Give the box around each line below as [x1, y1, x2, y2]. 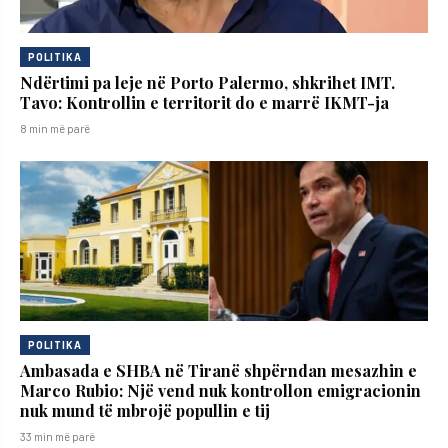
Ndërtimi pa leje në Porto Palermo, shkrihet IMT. [20, 72, 395, 94]
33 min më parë [20, 429, 95, 444]
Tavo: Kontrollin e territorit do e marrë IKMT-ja [20, 92, 389, 114]
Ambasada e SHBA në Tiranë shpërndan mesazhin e [20, 360, 417, 382]
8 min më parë [20, 121, 90, 136]
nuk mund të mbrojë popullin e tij [20, 400, 270, 422]
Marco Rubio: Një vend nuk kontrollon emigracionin [20, 380, 421, 402]
